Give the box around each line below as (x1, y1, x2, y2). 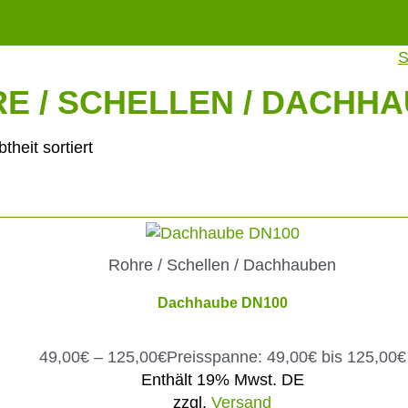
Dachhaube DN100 (157, 294, 288, 311)
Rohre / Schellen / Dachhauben (108, 255, 336, 274)
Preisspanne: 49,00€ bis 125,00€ (166, 347, 406, 366)
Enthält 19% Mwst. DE (140, 370, 304, 389)
